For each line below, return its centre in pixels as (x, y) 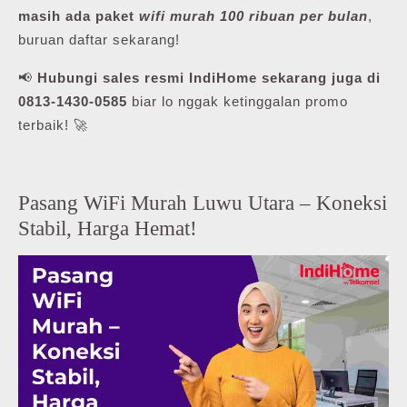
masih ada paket (79, 16)
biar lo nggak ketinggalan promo (238, 102)
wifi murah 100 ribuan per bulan (253, 16)
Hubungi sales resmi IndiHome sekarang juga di (209, 78)
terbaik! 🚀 (53, 125)
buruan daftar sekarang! (99, 40)
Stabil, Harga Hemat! (108, 228)
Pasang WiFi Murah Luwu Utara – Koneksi (203, 203)
